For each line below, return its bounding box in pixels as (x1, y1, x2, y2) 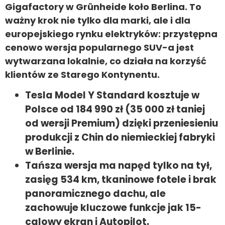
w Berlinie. (25, 145, 74, 159)
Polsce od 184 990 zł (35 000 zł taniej (25, 102, 205, 117)
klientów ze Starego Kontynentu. (5, 68, 160, 81)
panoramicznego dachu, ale (25, 187, 166, 201)
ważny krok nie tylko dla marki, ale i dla (5, 14, 190, 27)
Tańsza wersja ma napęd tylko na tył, (25, 159, 212, 173)
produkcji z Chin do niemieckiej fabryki (25, 131, 215, 145)
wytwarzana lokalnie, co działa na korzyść (5, 54, 206, 67)
